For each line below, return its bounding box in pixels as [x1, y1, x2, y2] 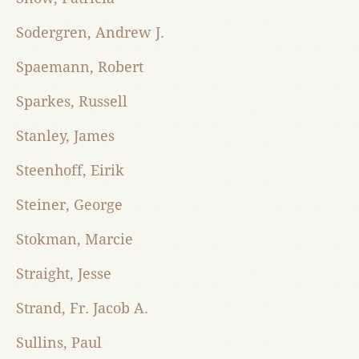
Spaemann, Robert [16, 58, 143, 76]
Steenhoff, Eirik [16, 162, 124, 179]
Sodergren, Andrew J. [16, 24, 164, 42]
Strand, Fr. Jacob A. [16, 300, 148, 317]
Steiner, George [16, 196, 123, 214]
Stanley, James [16, 127, 115, 145]
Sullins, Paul [16, 334, 102, 352]
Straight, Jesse [16, 265, 111, 283]
